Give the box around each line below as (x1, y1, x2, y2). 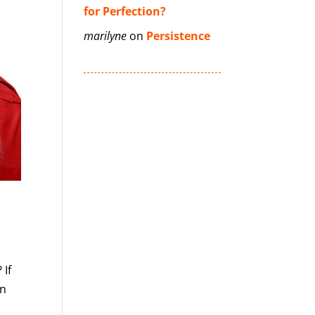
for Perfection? (84, 4, 167, 19)
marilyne (84, 28, 127, 44)
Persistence (146, 28, 211, 44)
